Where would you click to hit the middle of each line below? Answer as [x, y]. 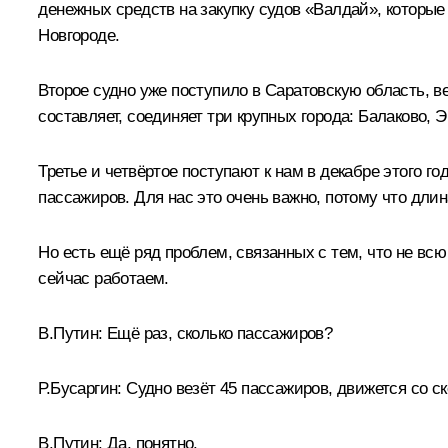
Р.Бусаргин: [80, 388]
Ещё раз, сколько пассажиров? [220, 333]
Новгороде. [79, 35]
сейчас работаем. [103, 278]
